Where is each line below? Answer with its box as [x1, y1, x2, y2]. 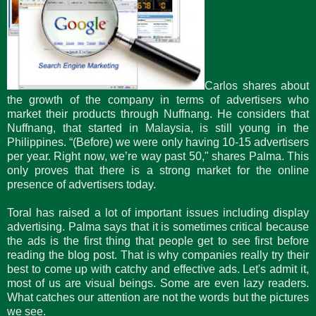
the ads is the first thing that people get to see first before [7, 234, 309, 247]
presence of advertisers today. [7, 178, 156, 190]
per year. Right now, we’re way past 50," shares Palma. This [7, 150, 309, 162]
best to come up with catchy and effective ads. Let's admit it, [7, 262, 309, 275]
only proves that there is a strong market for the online [7, 164, 309, 176]
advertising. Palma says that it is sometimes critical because [7, 220, 309, 233]
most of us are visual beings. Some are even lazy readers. [7, 276, 309, 289]
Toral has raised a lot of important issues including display [7, 206, 309, 219]
